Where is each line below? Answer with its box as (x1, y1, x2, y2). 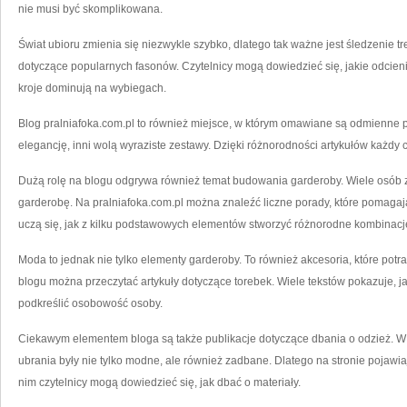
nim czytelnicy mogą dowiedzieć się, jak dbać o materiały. (18, 376, 301, 389)
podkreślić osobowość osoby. (18, 297, 163, 310)
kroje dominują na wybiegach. (18, 82, 166, 94)
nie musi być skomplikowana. (18, 3, 163, 15)
